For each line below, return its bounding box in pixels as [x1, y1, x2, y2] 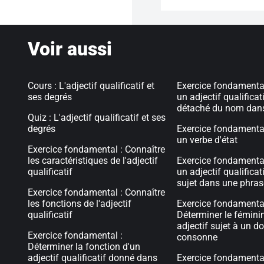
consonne [177, 232, 218, 243]
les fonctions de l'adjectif [28, 198, 131, 209]
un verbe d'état [177, 134, 238, 146]
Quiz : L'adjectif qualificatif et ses [28, 112, 166, 123]
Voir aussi [28, 38, 112, 60]
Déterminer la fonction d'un [28, 241, 140, 252]
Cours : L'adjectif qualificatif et [28, 80, 154, 91]
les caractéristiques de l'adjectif [28, 155, 158, 166]
